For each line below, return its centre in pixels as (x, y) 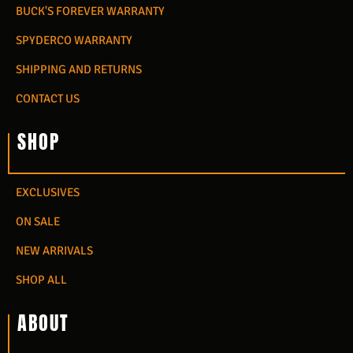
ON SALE (38, 221)
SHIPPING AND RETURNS (79, 70)
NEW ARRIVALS (54, 250)
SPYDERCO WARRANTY (74, 41)
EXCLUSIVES (48, 192)
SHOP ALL (41, 279)
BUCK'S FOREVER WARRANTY (90, 11)
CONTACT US (48, 99)
